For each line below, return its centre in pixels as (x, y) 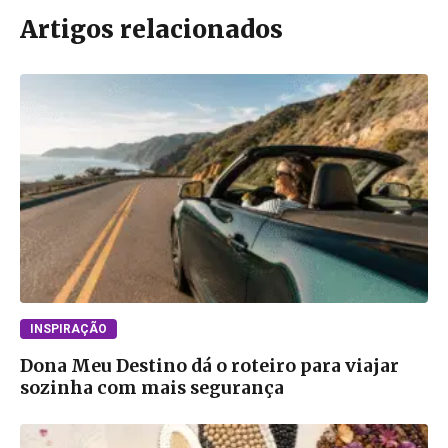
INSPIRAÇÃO (68, 329)
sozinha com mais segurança (152, 388)
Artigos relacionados (151, 29)
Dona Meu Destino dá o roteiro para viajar (209, 366)
